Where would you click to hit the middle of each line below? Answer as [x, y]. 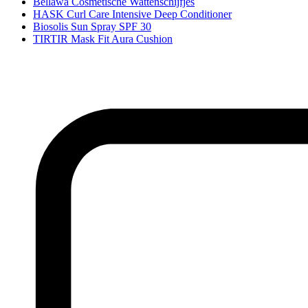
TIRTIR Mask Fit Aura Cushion [103, 39]
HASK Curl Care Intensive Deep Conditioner [132, 14]
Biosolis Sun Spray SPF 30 [92, 26]
